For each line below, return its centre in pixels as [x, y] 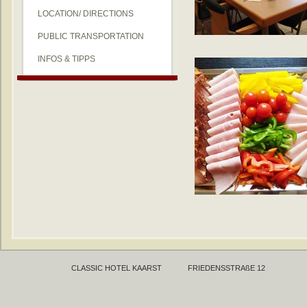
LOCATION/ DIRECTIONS [86, 14]
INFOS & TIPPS [66, 59]
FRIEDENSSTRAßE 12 [226, 268]
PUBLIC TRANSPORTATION [91, 36]
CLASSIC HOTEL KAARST [116, 268]
